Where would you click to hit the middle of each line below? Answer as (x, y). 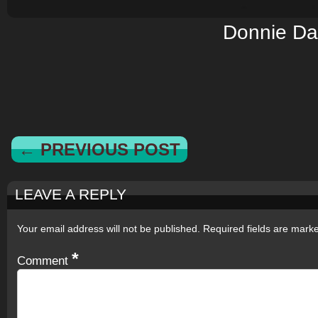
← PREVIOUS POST (99, 149)
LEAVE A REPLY (70, 194)
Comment (44, 261)
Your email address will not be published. (109, 228)
